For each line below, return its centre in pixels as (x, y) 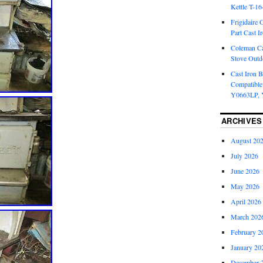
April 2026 (246, 202)
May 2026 (245, 186)
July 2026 (244, 156)
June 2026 (245, 171)
